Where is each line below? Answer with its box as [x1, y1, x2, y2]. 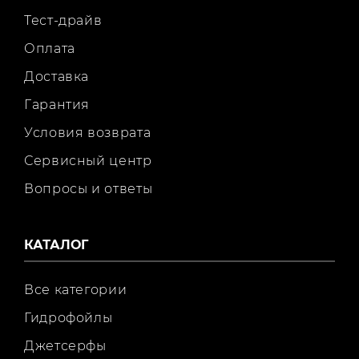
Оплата [24, 40, 75, 56]
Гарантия [24, 96, 91, 112]
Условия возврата [24, 124, 151, 140]
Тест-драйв [24, 12, 103, 28]
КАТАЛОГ [24, 236, 88, 252]
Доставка [24, 68, 90, 84]
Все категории [24, 281, 127, 297]
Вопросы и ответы [24, 180, 153, 196]
